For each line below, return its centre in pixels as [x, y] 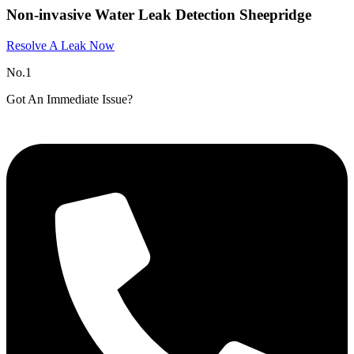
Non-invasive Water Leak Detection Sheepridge [159, 15]
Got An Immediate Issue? [70, 99]
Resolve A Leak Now [60, 45]
